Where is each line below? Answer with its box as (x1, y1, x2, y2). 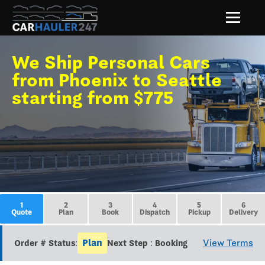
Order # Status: (14, 238, 77, 248)
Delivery (229, 208, 258, 216)
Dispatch (140, 208, 170, 216)
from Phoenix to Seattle (12, 69, 222, 91)
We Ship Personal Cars (12, 51, 210, 73)
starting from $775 (12, 87, 173, 108)
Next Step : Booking (107, 238, 188, 248)
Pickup (188, 208, 211, 216)
